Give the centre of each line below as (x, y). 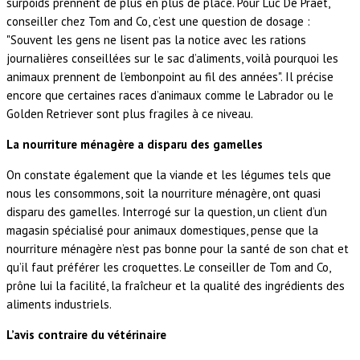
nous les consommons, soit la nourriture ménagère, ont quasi (164, 194)
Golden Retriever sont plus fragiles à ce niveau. (130, 114)
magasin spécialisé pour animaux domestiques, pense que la (162, 231)
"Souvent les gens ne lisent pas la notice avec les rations (156, 40)
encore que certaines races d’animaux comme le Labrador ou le (170, 96)
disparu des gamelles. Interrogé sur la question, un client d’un (167, 212)
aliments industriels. (59, 305)
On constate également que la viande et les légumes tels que (169, 175)
